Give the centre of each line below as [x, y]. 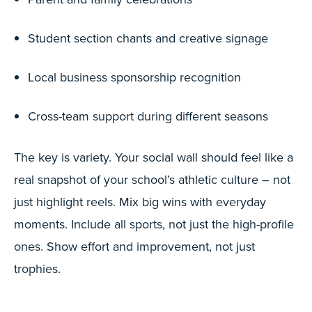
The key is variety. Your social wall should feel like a [154, 157]
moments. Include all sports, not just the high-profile [154, 224]
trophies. [37, 268]
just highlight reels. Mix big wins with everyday [140, 202]
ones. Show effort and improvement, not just [134, 246]
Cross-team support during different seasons [148, 116]
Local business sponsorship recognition [134, 77]
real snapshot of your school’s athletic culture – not [152, 179]
